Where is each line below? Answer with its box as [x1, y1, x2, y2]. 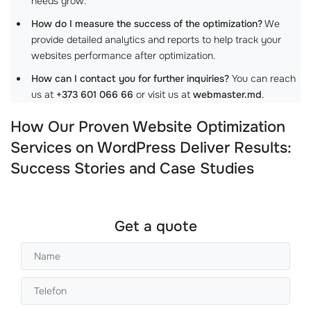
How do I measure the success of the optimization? [31, 17, 262, 30]
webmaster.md [193, 88, 262, 101]
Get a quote [114, 217, 197, 235]
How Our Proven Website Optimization [10, 117, 285, 137]
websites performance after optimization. [31, 49, 215, 62]
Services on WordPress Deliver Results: [10, 138, 292, 158]
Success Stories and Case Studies [10, 159, 254, 178]
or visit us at [133, 88, 193, 101]
